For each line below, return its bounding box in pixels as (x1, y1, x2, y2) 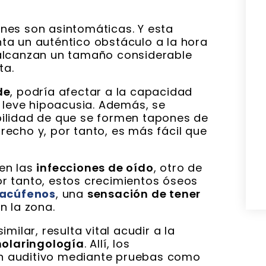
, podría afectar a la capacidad (10, 84, 193, 100)
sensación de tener (87, 186, 201, 202)
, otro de (153, 160, 202, 176)
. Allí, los (84, 236, 130, 252)
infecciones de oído (36, 160, 154, 176)
